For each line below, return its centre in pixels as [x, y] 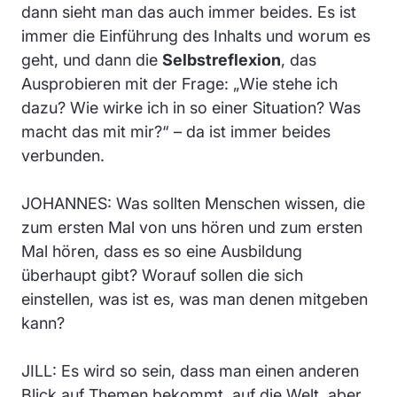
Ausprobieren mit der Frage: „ [130, 83]
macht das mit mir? [92, 131]
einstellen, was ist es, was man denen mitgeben [195, 299]
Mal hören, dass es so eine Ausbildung [162, 251]
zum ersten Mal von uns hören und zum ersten [192, 227]
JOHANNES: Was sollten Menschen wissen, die [193, 203]
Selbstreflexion [222, 59]
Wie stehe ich [288, 83]
